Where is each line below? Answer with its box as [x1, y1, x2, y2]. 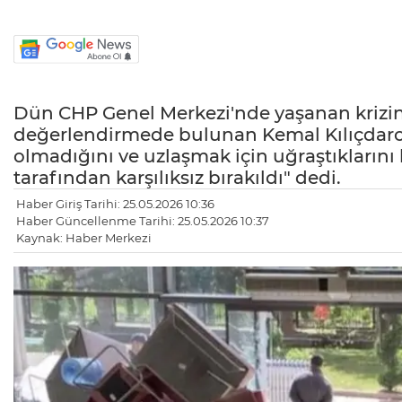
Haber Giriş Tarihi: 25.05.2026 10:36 [16, 197, 214, 212]
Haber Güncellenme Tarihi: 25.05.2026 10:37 [16, 214, 269, 229]
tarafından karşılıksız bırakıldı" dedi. [13, 167, 341, 189]
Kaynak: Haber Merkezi [16, 231, 152, 246]
